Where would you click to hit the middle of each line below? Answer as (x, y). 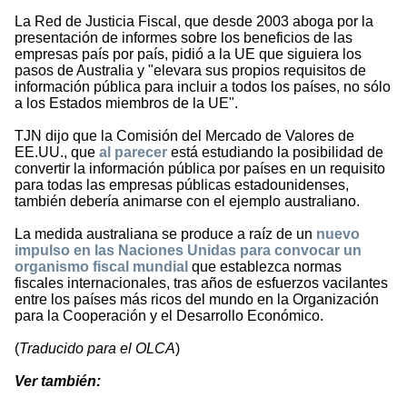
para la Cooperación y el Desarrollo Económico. (169, 316)
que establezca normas (265, 267)
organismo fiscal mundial (101, 267)
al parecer (133, 153)
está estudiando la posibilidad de (275, 153)
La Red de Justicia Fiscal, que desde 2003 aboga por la (194, 22)
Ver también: (58, 382)
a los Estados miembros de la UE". (126, 104)
